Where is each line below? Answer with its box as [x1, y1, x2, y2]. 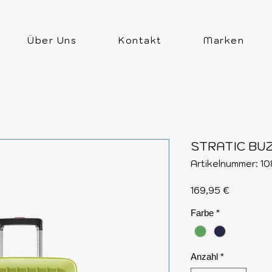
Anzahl [191, 251, 218, 262]
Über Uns [27, 35, 77, 47]
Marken [203, 35, 245, 47]
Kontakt [118, 35, 162, 47]
